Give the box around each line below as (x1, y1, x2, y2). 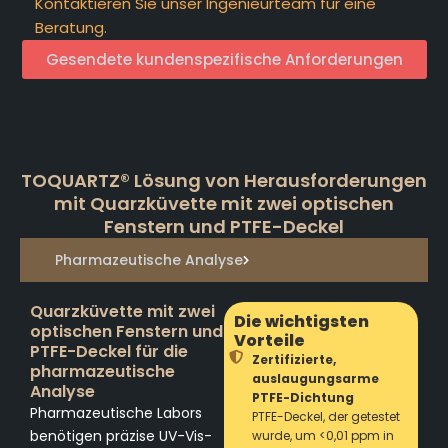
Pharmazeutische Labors (30, 402, 202, 423)
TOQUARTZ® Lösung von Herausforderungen (21, 167, 427, 193)
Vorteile (234, 328, 305, 352)
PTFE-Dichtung (251, 388, 354, 406)
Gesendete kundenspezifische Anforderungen (45, 48, 403, 70)
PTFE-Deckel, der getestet (251, 407, 400, 425)
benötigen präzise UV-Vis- (30, 425, 212, 446)
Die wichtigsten (234, 309, 369, 333)
